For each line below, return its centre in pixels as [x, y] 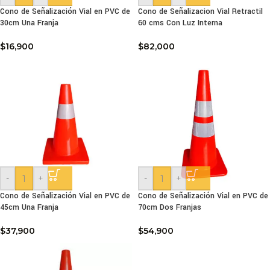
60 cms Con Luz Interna [180, 23]
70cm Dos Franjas [170, 207]
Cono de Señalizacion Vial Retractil [200, 11]
